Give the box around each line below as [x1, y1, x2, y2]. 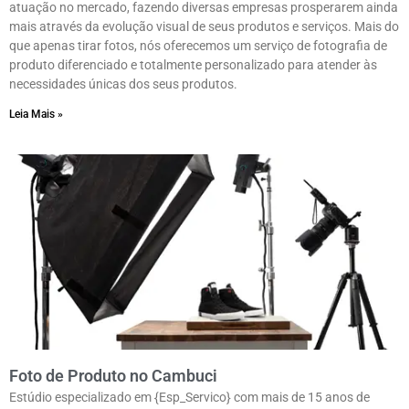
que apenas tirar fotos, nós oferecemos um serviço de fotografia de [9, 38, 387, 54]
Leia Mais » [9, 108, 63, 121]
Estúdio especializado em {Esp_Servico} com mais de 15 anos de [9, 390, 370, 405]
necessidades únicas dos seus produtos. [9, 77, 237, 92]
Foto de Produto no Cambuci [9, 366, 217, 386]
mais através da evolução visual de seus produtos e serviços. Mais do [9, 19, 399, 35]
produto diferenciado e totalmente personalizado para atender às [9, 58, 377, 73]
